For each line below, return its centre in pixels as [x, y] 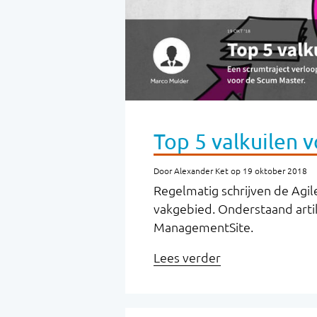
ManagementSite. [203, 227]
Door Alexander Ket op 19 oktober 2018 [230, 171]
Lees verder [187, 258]
